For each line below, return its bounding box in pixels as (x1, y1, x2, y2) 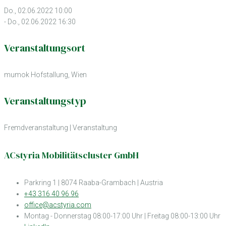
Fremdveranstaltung (4, 123, 68, 132)
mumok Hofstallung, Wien (4, 70, 87, 79)
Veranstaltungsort (4, 41, 85, 55)
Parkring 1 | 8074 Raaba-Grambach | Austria (24, 179, 163, 187)
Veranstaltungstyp (4, 94, 86, 108)
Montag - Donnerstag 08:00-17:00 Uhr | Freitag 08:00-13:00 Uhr (24, 212, 220, 220)
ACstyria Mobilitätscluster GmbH (4, 148, 139, 161)
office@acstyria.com (24, 201, 91, 209)
